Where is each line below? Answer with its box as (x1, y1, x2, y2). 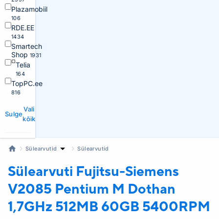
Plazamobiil (11, 5, 47, 13)
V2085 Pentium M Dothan (8, 180, 175, 197)
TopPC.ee (11, 79, 43, 88)
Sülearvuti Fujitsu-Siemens (8, 163, 179, 179)
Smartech (11, 42, 42, 50)
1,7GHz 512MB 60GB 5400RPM (8, 198, 210, 214)
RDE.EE (11, 23, 34, 32)
